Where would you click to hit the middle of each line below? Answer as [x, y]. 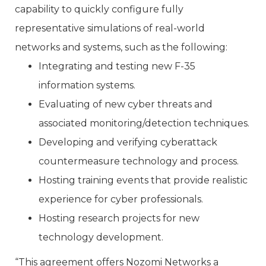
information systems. [87, 85]
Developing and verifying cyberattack [128, 142]
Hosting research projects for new [119, 218]
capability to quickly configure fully [99, 9]
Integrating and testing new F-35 [117, 66]
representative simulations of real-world [110, 28]
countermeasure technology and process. [139, 161]
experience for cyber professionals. [121, 199]
